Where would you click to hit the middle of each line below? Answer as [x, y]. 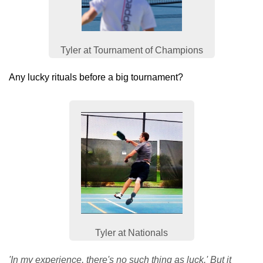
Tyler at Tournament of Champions [131, 50]
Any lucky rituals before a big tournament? [96, 77]
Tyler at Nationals [131, 232]
